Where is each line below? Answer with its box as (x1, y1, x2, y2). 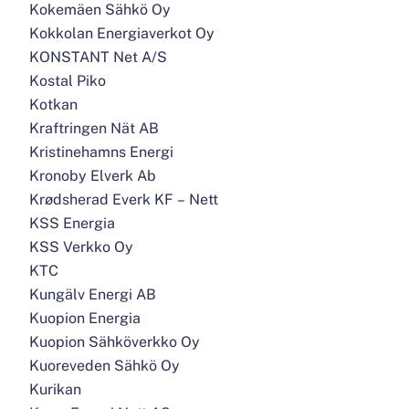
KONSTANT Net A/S (29, 48, 167, 66)
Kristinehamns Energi (29, 143, 173, 161)
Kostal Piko (29, 72, 106, 89)
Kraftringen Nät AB (29, 120, 159, 137)
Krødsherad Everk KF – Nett (29, 191, 218, 208)
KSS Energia (29, 215, 115, 232)
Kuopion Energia (29, 309, 141, 327)
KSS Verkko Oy (29, 238, 133, 256)
